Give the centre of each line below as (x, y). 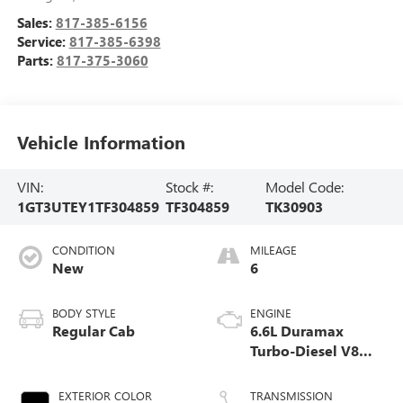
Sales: (36, 22)
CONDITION (83, 249)
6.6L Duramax (297, 330)
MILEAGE (273, 249)
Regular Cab (93, 330)
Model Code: (305, 186)
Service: (43, 41)
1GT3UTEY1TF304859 (88, 206)
